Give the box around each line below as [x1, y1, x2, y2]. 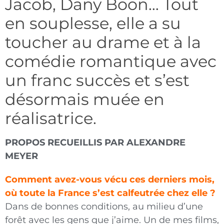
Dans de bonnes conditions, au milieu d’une [5, 201, 203, 212]
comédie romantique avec [5, 51, 216, 71]
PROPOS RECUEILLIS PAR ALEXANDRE [5, 137, 185, 148]
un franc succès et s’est [5, 70, 189, 90]
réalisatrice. [5, 108, 96, 128]
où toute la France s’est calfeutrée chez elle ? [5, 187, 215, 199]
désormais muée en [5, 89, 164, 109]
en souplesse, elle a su [5, 13, 181, 33]
